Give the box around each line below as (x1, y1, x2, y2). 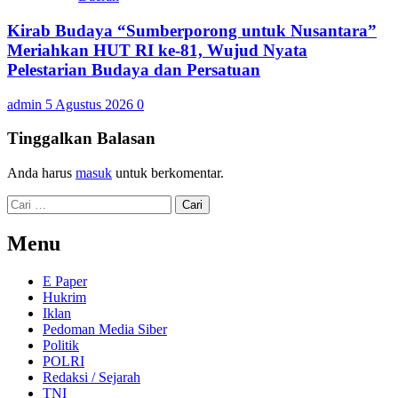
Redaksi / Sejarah (43, 369, 140, 385)
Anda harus (7, 165, 76, 180)
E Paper (43, 273, 87, 289)
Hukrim (43, 289, 86, 305)
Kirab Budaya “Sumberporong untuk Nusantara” (7, 20, 377, 40)
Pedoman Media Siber (43, 321, 167, 337)
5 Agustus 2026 (45, 96, 137, 112)
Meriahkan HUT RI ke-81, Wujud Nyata (7, 40, 307, 60)
